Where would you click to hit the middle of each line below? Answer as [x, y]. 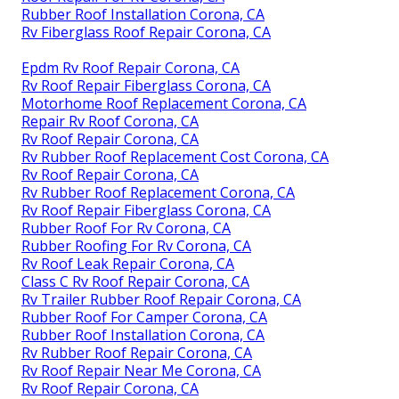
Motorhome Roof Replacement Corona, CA [164, 104]
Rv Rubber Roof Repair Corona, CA [137, 353]
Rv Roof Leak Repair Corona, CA [128, 264]
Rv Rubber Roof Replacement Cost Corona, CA [175, 157]
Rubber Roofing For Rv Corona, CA [136, 246]
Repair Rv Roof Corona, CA [110, 122]
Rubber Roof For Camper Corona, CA [144, 318]
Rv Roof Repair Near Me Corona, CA [141, 371]
